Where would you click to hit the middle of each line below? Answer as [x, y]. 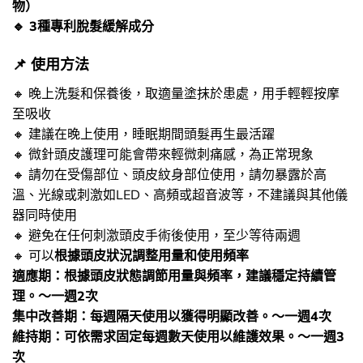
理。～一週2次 [55, 296]
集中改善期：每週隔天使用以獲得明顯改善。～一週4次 [172, 316]
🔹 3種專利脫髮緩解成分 [83, 26]
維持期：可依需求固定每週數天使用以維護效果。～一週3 [178, 337]
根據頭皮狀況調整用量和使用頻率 [152, 256]
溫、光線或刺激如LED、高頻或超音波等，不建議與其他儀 [180, 195]
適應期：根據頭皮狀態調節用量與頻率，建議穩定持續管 [174, 276]
